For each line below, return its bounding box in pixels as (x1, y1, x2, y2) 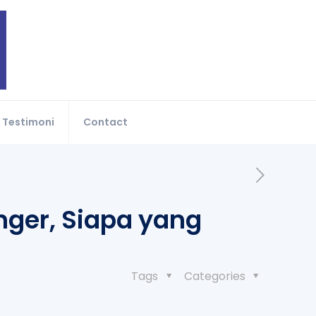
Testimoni (1, 115, 54, 129)
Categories (183, 268, 248, 284)
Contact (83, 115, 128, 129)
